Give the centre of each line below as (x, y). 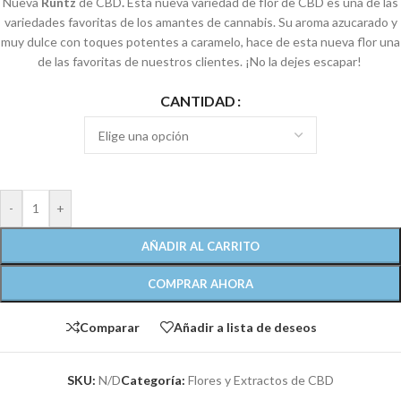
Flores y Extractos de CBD (261, 380)
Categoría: (153, 380)
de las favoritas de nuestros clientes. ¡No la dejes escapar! (200, 61)
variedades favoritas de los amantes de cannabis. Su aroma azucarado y (200, 22)
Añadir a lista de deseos (245, 327)
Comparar (110, 327)
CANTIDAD (198, 101)
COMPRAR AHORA (200, 284)
